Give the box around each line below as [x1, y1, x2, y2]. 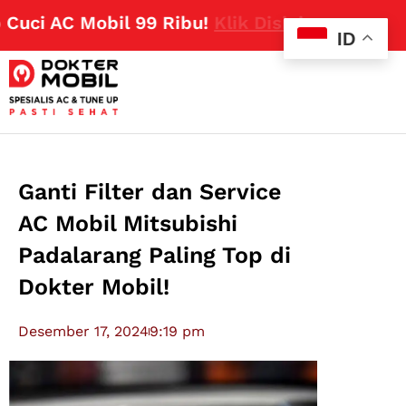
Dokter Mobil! [18, 274, 170, 301]
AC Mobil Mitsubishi [18, 210, 238, 237]
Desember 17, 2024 [18, 323, 150, 341]
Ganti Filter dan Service [18, 179, 282, 206]
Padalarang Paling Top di [18, 242, 292, 269]
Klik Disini [177, 12, 267, 34]
